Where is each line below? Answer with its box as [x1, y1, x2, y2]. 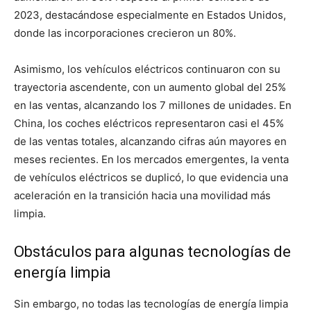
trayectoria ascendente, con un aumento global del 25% [14, 81, 286, 94]
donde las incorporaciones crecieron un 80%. [14, 26, 236, 40]
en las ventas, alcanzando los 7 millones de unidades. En [14, 99, 292, 112]
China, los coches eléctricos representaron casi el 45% [14, 117, 284, 130]
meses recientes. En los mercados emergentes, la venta [14, 153, 289, 166]
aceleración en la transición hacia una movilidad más [14, 189, 271, 202]
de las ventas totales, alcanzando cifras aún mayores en [14, 135, 287, 148]
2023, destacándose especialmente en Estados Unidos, [14, 8, 286, 22]
